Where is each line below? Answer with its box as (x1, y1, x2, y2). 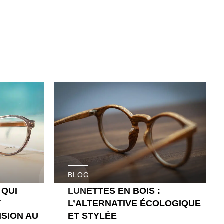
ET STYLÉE (67, 210, 117, 221)
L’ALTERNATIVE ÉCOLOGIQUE (67, 198, 201, 208)
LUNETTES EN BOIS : (67, 185, 160, 196)
